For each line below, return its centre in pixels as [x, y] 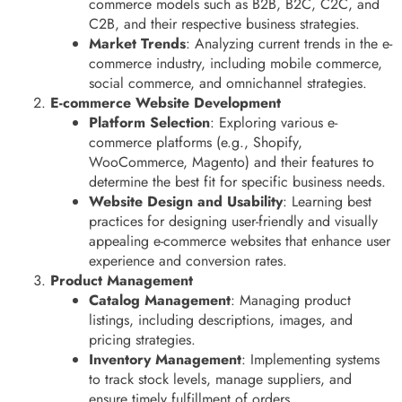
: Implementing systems [311, 359]
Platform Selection [150, 122]
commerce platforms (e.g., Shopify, [196, 142]
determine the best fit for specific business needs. [238, 181]
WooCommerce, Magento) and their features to [232, 162]
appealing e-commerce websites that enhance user [240, 240]
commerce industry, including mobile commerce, [236, 63]
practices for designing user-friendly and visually [234, 221]
